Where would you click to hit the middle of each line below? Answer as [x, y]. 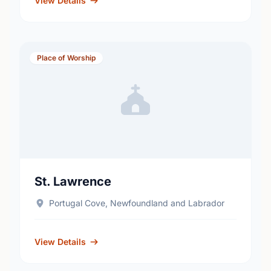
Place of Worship [66, 58]
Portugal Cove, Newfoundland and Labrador [136, 203]
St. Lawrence [73, 181]
